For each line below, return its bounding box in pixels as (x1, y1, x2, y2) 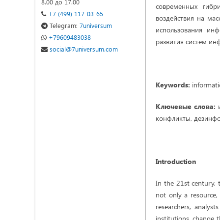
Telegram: (50, 21, 78, 29)
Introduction (156, 157, 196, 166)
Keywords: (156, 80, 190, 89)
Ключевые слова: (156, 102, 218, 111)
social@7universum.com (48, 45, 118, 53)
